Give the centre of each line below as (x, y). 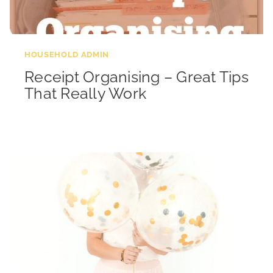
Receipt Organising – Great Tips (136, 76)
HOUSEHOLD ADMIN (67, 55)
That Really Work (85, 93)
